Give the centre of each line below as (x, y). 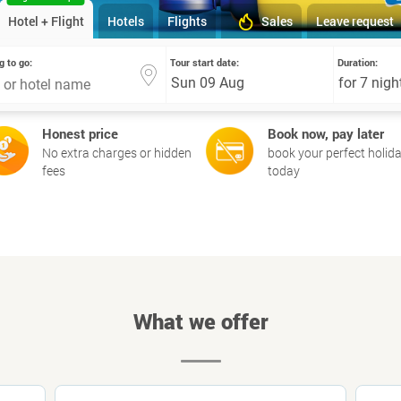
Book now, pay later (326, 133)
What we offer (200, 321)
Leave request (354, 21)
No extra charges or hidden (116, 153)
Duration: (358, 62)
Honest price (80, 133)
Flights (187, 21)
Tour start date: (205, 62)
